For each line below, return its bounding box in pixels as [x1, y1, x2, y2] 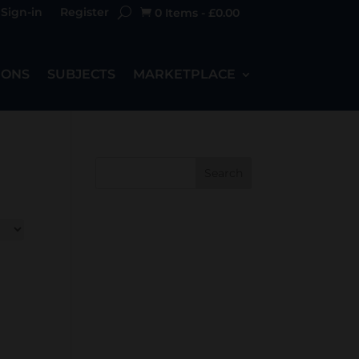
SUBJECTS [46, 66, 115, 82]
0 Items [154, 6, 198, 20]
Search [204, 165, 243, 180]
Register [59, 5, 109, 19]
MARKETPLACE [132, 66, 236, 82]
